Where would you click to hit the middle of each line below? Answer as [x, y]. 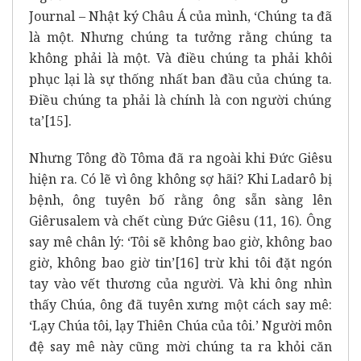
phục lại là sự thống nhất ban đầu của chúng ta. [180, 79]
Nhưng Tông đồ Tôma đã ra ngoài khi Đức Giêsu [180, 158]
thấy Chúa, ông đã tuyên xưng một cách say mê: [180, 304]
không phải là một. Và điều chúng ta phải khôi [180, 58]
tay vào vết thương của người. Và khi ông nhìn [180, 283]
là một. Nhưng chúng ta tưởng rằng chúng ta [180, 37]
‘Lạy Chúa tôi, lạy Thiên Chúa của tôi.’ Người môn [180, 325]
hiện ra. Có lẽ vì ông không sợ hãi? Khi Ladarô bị [180, 178]
